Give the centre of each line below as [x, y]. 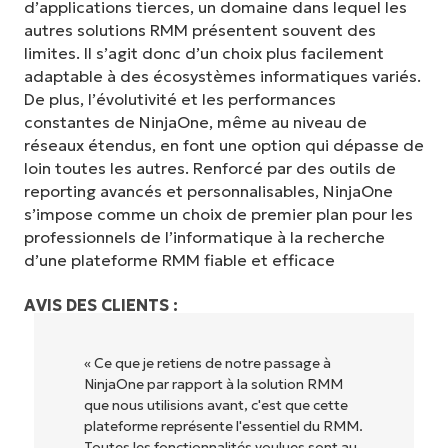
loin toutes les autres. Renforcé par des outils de [210, 168]
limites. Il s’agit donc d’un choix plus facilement [204, 53]
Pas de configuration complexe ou [250, 425]
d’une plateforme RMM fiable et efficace [179, 260]
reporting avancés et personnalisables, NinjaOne [208, 191]
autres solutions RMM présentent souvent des [200, 30]
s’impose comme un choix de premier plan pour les [218, 214]
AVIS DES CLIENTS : [101, 304]
